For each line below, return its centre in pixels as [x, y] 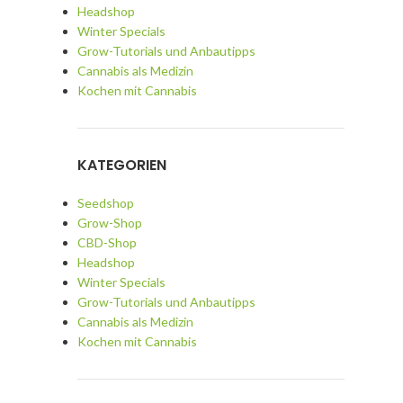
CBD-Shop [107, 242]
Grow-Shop [109, 223]
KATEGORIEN [121, 165]
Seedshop [105, 203]
